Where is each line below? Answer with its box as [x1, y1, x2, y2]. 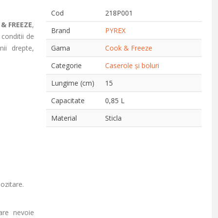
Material [51, 113, 77, 123]
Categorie [51, 61, 82, 70]
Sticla [105, 113, 122, 123]
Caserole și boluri [105, 61, 160, 70]
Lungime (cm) [51, 78, 95, 88]
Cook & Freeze [105, 43, 153, 53]
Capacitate [51, 96, 85, 105]
